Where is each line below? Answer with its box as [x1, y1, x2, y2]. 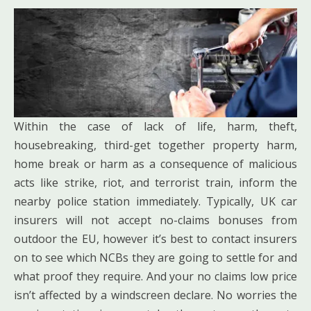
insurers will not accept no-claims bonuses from [14, 212, 297, 228]
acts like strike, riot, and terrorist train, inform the [14, 174, 297, 190]
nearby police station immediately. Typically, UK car [14, 193, 297, 209]
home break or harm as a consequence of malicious [14, 155, 297, 171]
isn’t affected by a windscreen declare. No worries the [14, 287, 297, 303]
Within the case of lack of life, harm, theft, [14, 118, 297, 134]
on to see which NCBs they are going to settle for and [14, 249, 297, 265]
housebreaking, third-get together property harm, [14, 137, 297, 153]
